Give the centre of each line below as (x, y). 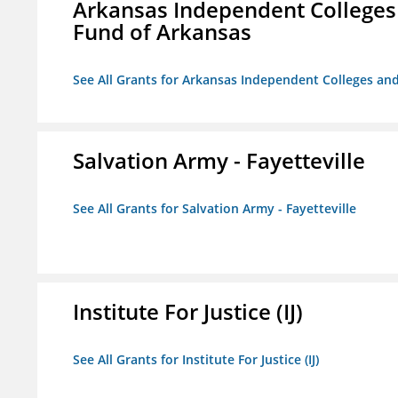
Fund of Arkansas (162, 32)
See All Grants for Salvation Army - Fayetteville (215, 209)
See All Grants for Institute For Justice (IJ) (196, 360)
